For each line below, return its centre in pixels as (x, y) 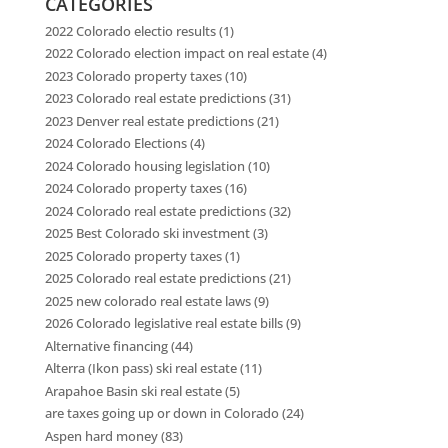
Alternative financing (106, 345)
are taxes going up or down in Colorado (161, 413)
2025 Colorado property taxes (133, 255)
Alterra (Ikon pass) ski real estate (140, 368)
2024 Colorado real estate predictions (155, 210)
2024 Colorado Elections (115, 143)
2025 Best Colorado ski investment (147, 233)
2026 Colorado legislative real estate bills (163, 323)
